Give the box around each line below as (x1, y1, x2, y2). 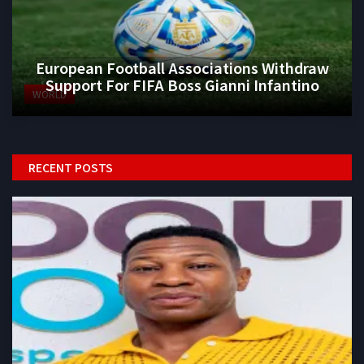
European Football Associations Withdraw (35, 56, 329, 78)
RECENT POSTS (28, 158, 113, 175)
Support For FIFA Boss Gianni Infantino (45, 73, 319, 95)
